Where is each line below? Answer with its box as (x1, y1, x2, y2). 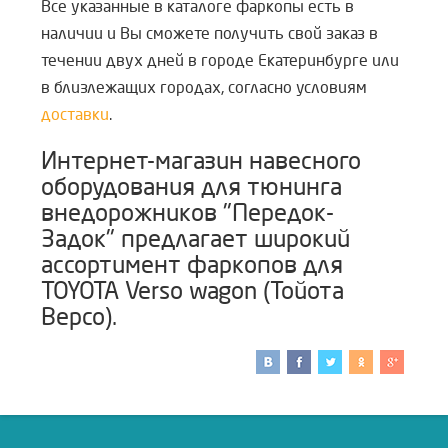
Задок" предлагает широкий (41, 226, 350, 252)
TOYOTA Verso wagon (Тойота (41, 278, 344, 304)
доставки (41, 106, 109, 123)
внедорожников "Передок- (41, 200, 334, 226)
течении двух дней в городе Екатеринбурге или (41, 52, 399, 69)
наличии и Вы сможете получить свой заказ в (41, 25, 378, 42)
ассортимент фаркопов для (41, 252, 343, 278)
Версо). (41, 304, 117, 330)
